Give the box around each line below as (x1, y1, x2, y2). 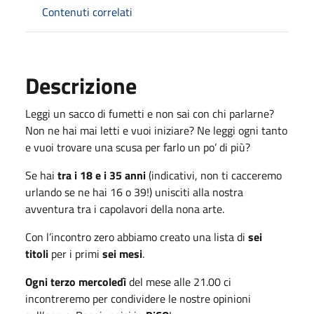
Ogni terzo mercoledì (25, 273, 129, 290)
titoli (25, 245, 48, 262)
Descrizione (25, 68, 137, 102)
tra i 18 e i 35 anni (57, 166, 146, 184)
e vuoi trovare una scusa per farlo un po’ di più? (25, 138, 250, 156)
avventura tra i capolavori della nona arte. (25, 200, 224, 217)
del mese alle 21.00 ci (129, 273, 231, 290)
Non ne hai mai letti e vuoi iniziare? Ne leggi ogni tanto (25, 121, 287, 139)
